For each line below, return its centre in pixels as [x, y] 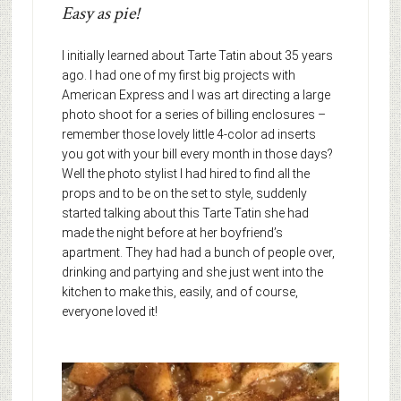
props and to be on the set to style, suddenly [184, 194]
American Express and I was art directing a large [196, 95]
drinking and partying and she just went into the [192, 273]
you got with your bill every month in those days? [197, 154]
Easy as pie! [100, 14]
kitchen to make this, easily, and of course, [179, 292]
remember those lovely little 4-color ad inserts [188, 135]
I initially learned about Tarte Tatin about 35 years [197, 56]
